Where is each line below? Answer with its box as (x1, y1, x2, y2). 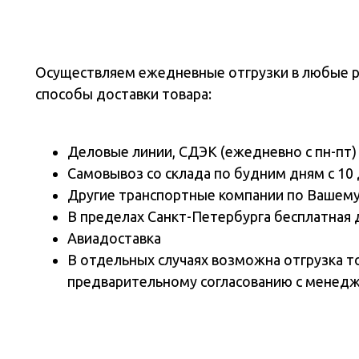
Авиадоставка (67, 230, 161, 246)
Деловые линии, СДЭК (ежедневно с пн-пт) (67, 143, 357, 159)
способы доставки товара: (35, 86, 212, 102)
